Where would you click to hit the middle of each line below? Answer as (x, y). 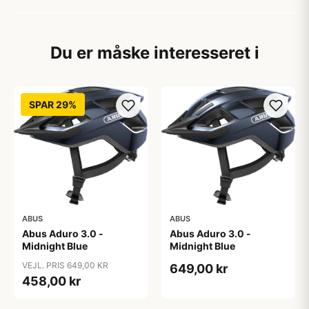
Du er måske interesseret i (154, 53)
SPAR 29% (53, 104)
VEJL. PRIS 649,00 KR (65, 265)
